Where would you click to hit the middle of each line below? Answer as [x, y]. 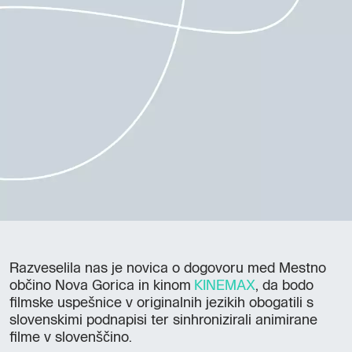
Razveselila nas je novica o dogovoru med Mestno [168, 268]
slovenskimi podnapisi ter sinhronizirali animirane [163, 320]
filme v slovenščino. [71, 337]
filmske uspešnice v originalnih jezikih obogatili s [161, 303]
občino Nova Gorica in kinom [102, 286]
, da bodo [284, 286]
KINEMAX [225, 286]
